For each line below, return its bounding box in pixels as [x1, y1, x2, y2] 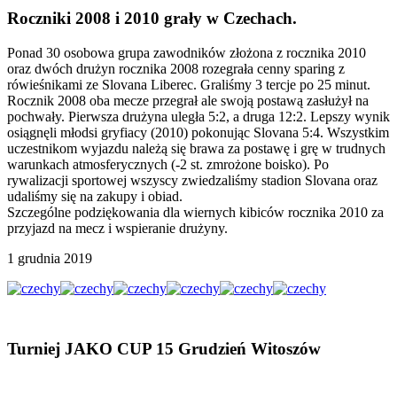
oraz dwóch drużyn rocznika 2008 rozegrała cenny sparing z [7, 60, 345, 76]
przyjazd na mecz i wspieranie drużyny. [7, 220, 228, 236]
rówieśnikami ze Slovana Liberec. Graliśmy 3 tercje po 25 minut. [7, 76, 370, 92]
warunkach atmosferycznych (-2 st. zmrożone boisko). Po [7, 156, 329, 172]
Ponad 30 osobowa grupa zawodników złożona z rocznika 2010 [7, 44, 366, 60]
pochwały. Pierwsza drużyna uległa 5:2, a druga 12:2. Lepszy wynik [7, 108, 390, 124]
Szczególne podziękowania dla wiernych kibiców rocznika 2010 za [7, 204, 384, 220]
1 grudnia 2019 [7, 250, 92, 266]
